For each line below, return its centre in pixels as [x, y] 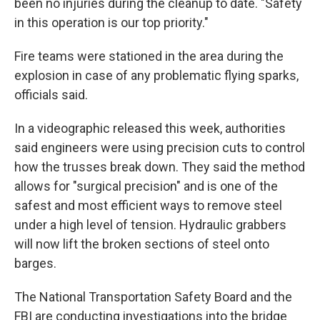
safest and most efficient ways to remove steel [148, 205]
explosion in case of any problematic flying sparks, [156, 75]
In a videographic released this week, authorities [150, 128]
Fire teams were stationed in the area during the [149, 56]
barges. [35, 263]
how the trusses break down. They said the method [160, 167]
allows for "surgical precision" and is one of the [146, 186]
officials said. [51, 95]
